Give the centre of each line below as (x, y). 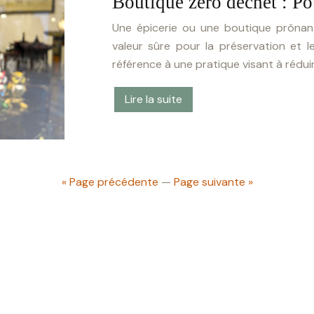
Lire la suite (153, 99)
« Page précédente (110, 182)
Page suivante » (213, 182)
